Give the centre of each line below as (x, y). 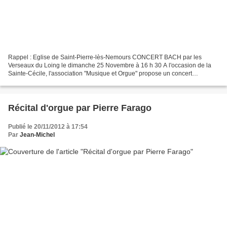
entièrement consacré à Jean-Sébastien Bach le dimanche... (91, 82)
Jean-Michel (37, 135)
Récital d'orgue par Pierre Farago (80, 108)
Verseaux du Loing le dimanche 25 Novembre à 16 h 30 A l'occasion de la (110, 66)
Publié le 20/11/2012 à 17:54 (48, 127)
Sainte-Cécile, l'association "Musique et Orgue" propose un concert (100, 74)
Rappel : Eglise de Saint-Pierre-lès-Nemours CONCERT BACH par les (105, 58)
